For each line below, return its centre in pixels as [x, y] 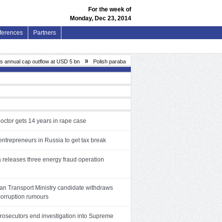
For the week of [110, 9]
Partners [45, 33]
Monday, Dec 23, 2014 [101, 18]
